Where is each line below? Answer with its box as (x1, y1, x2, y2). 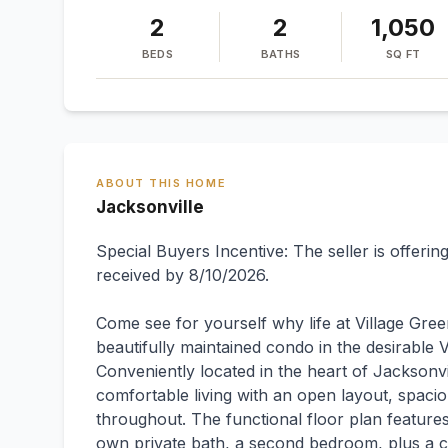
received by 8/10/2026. (96, 265, 269, 285)
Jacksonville (96, 197, 204, 217)
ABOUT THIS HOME (96, 176, 227, 190)
